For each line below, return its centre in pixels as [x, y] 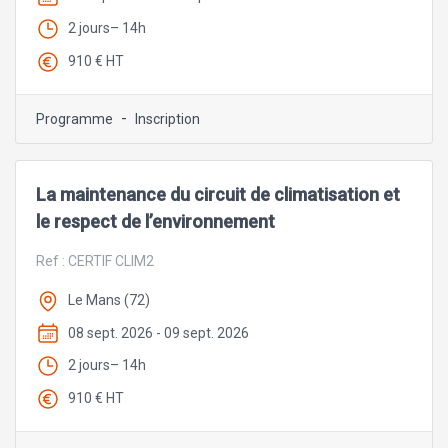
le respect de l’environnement [155, 221]
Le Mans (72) [109, 299]
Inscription [167, 118]
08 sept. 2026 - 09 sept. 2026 [158, 332]
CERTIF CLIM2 [111, 260]
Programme [74, 118]
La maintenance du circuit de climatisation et [218, 194]
